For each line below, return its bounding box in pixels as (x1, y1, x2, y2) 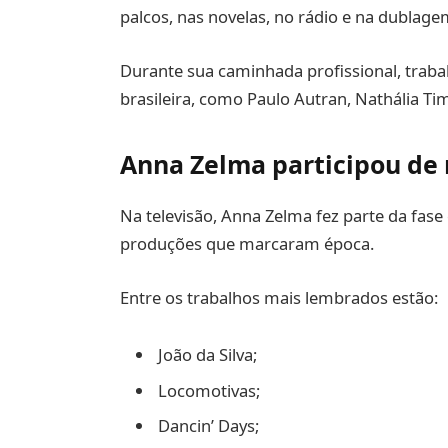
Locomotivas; (157, 378, 260, 402)
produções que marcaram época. (119, 232, 374, 255)
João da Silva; (157, 343, 257, 367)
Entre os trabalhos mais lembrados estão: (119, 285, 438, 309)
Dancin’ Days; (157, 414, 259, 438)
